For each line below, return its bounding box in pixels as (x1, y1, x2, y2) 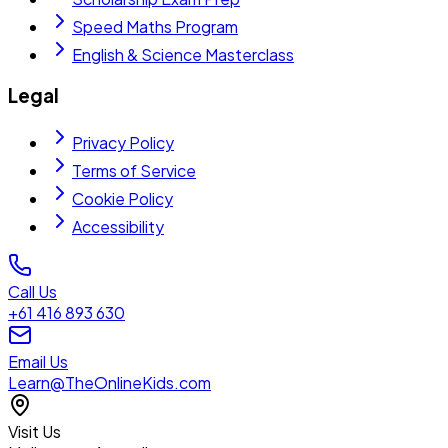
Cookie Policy (72, 188, 173, 210)
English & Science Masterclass (72, 43, 294, 65)
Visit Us (8, 421, 61, 443)
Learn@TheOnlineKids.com (8, 372, 211, 394)
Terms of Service (72, 160, 196, 182)
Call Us (8, 281, 57, 303)
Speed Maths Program (72, 15, 238, 37)
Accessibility (72, 216, 164, 238)
